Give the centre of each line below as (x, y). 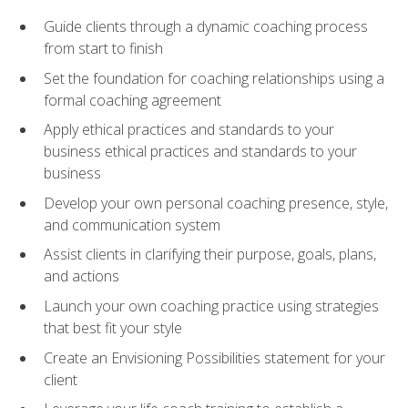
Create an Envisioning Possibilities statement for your (214, 357)
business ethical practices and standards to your (200, 152)
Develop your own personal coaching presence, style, (216, 203)
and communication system (132, 224)
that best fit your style (113, 327)
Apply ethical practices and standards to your (189, 130)
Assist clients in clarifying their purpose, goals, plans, (210, 255)
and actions (82, 276)
